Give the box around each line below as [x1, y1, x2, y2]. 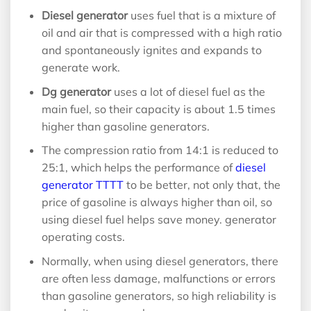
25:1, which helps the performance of [41, 160, 235, 175]
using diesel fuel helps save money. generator [41, 212, 276, 227]
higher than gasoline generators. [41, 119, 210, 133]
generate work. [41, 60, 120, 74]
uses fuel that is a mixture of [127, 8, 276, 22]
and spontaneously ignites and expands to [41, 42, 262, 57]
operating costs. [41, 230, 125, 244]
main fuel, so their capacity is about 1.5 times [41, 101, 276, 116]
